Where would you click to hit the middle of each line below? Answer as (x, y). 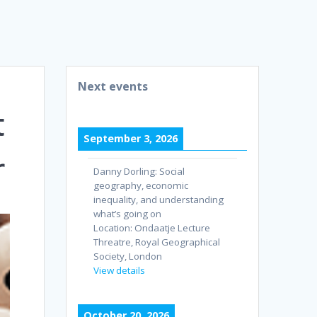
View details (120, 271)
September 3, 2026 (131, 139)
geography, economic (141, 186)
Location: (114, 228)
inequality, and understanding (159, 200)
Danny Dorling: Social (139, 172)
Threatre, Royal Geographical (157, 242)
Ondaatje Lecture (173, 228)
